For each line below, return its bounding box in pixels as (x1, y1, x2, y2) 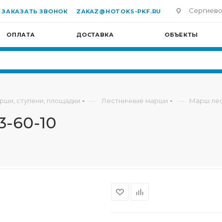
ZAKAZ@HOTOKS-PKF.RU (76, 8, 162, 15)
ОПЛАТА (6, 31, 35, 38)
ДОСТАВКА (76, 31, 114, 38)
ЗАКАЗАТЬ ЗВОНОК (1, 8, 68, 15)
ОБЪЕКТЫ (165, 31, 198, 38)
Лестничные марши (102, 97, 168, 105)
